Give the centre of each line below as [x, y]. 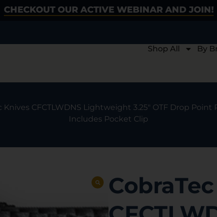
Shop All [163, 49]
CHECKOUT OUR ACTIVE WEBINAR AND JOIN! [108, 10]
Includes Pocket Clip [108, 119]
